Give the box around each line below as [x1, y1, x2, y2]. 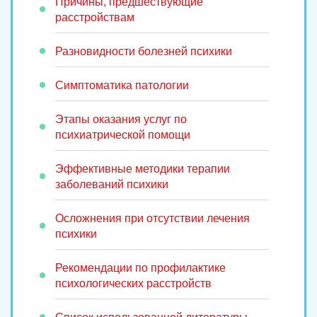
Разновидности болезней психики [55, 45, 232, 58]
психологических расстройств [55, 277, 212, 290]
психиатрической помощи [55, 129, 190, 142]
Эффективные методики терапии [55, 163, 230, 175]
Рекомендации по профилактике [55, 262, 226, 275]
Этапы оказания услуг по [55, 113, 187, 126]
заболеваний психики [55, 178, 168, 191]
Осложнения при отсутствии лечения [55, 212, 250, 225]
